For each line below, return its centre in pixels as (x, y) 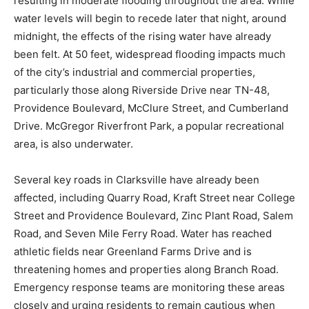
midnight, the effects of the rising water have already (142, 37)
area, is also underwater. (73, 144)
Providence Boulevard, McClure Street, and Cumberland (151, 108)
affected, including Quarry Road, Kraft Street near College (154, 198)
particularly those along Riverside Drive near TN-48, (142, 90)
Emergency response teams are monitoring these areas (149, 288)
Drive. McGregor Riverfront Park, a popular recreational (149, 126)
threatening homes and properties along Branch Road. (146, 270)
